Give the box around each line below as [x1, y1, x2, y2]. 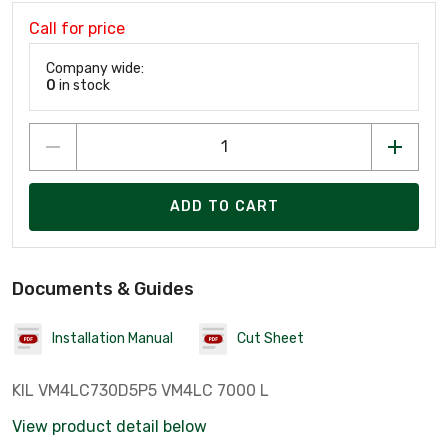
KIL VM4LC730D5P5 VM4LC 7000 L [12, 380, 269, 400]
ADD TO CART [169, 198, 280, 216]
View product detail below [12, 416, 207, 436]
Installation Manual [52, 330, 173, 348]
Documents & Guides [12, 277, 194, 300]
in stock [56, 76, 110, 94]
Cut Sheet [237, 330, 304, 348]
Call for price [29, 18, 125, 38]
